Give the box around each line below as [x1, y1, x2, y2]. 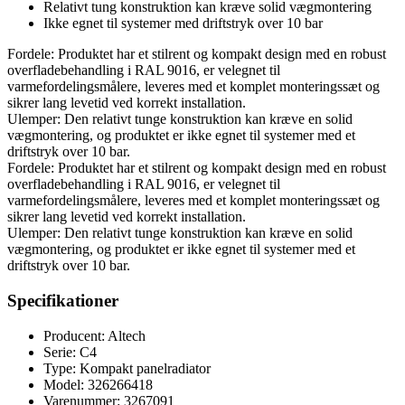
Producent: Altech [43, 327, 146, 344]
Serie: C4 [43, 344, 97, 360]
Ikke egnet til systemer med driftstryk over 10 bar [43, 15, 323, 32]
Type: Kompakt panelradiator [43, 360, 211, 376]
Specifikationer [7, 291, 118, 311]
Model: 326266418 [43, 376, 153, 392]
